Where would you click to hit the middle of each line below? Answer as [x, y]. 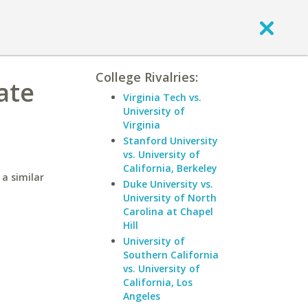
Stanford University [170, 141]
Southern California [171, 255]
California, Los [158, 282]
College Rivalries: [147, 77]
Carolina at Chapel [168, 211]
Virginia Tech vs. [162, 97]
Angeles [142, 296]
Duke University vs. [168, 184]
